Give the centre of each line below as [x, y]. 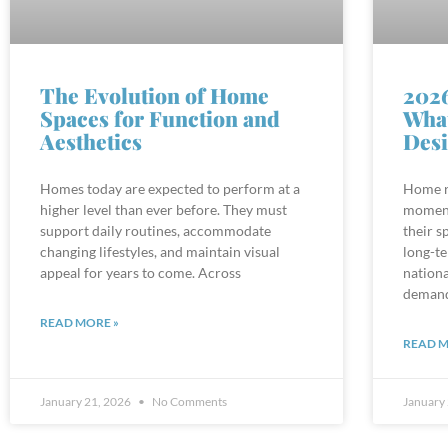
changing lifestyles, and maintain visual [160, 235]
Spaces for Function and [160, 101]
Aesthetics [91, 124]
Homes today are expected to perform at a [170, 172]
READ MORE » [79, 306]
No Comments [188, 385]
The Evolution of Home [154, 78]
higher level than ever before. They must [163, 193]
